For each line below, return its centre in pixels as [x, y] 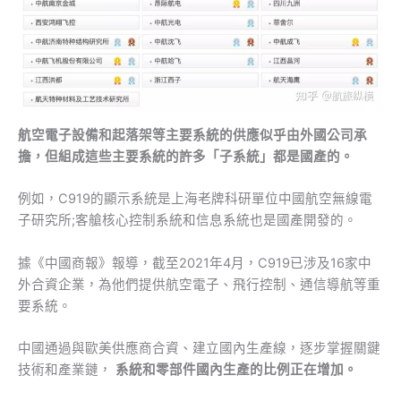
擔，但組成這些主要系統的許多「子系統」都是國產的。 [186, 156]
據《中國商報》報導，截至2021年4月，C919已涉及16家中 [195, 263]
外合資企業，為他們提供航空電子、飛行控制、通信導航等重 [199, 284]
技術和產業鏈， [67, 370]
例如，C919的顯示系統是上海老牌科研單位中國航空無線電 [195, 199]
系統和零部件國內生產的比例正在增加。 [236, 370]
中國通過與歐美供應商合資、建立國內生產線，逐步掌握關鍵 [199, 348]
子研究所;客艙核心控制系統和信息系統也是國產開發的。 [188, 221]
